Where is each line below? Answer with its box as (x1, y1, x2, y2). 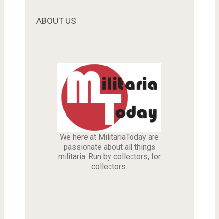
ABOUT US (36, 15, 76, 26)
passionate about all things (63, 142, 155, 152)
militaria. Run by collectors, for (58, 152, 161, 161)
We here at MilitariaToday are (60, 132, 159, 142)
